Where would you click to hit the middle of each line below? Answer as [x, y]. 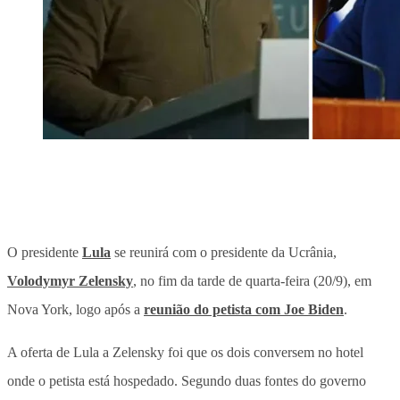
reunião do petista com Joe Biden [244, 309]
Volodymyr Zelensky [70, 280]
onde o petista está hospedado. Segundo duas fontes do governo [187, 380]
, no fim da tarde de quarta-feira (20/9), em [252, 280]
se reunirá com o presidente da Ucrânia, [224, 252]
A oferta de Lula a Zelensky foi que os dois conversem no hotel [185, 352]
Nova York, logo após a [75, 309]
